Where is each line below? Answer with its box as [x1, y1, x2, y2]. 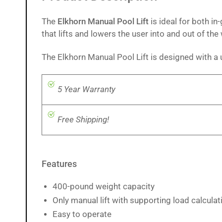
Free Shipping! [55, 114, 109, 124]
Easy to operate [53, 209, 111, 219]
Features [42, 159, 77, 169]
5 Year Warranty [55, 84, 115, 94]
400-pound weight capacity [53, 182, 155, 192]
